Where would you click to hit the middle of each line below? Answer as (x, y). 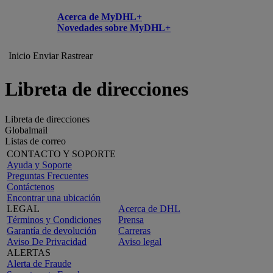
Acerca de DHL (149, 208)
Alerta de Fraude (39, 263)
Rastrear (77, 56)
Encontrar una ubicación (54, 197)
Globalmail (26, 130)
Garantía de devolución (51, 230)
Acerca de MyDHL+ (100, 16)
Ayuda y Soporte (39, 165)
